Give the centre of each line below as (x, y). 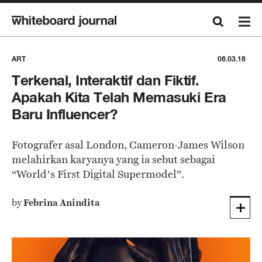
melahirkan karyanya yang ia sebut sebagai (113, 159)
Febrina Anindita (62, 203)
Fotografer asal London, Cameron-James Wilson (128, 145)
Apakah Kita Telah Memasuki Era (119, 97)
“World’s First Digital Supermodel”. (98, 174)
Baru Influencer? (65, 114)
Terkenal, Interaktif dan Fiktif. (106, 80)
